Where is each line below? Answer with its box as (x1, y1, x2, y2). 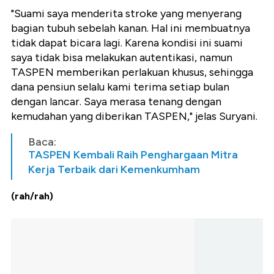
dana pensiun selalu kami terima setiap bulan (11, 80, 229, 94)
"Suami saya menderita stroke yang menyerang (11, 7, 242, 21)
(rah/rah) (11, 190, 53, 202)
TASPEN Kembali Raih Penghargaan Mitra (28, 148, 238, 162)
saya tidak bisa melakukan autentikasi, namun (11, 51, 232, 65)
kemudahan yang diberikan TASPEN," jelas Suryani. (11, 109, 257, 124)
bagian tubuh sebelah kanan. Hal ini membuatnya (11, 21, 250, 35)
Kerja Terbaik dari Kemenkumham (28, 163, 200, 177)
